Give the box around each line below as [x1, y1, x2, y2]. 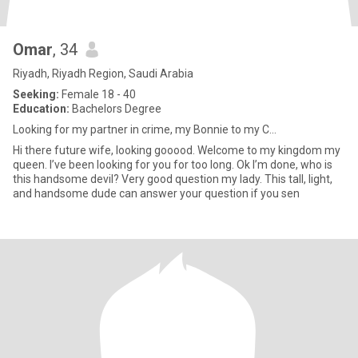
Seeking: [13, 88, 59, 101]
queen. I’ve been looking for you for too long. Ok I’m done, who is [13, 158, 332, 171]
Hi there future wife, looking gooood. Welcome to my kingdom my [13, 144, 340, 157]
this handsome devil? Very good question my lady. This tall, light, [13, 173, 332, 185]
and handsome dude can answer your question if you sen [13, 187, 300, 200]
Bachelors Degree [70, 102, 161, 115]
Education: [13, 102, 70, 115]
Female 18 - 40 [59, 88, 136, 101]
